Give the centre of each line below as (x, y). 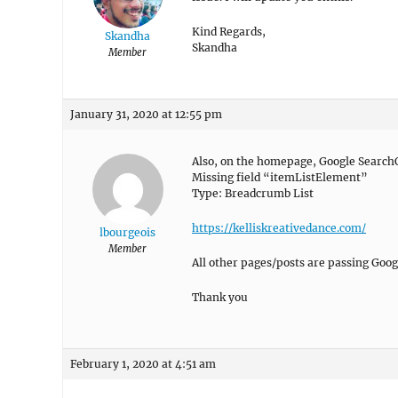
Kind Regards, (229, 32)
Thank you (220, 297)
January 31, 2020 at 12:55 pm (146, 114)
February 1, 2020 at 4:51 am (143, 364)
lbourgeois (127, 232)
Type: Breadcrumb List (253, 193)
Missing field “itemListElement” (280, 177)
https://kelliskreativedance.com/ (279, 228)
